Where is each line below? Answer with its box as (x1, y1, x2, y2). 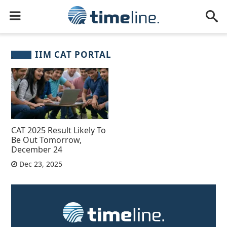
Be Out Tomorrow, (11, 134, 82, 145)
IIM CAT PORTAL (35, 49, 112, 60)
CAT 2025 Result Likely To (11, 124, 106, 136)
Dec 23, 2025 (17, 159, 63, 169)
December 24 (11, 143, 63, 155)
